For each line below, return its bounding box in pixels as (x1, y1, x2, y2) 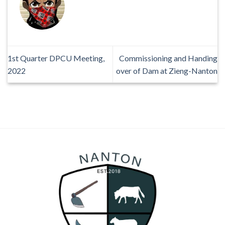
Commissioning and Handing (119, 53, 217, 63)
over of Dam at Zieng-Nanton (116, 66, 217, 76)
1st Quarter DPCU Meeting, (8, 53, 104, 63)
